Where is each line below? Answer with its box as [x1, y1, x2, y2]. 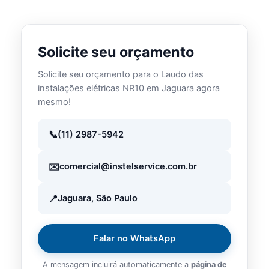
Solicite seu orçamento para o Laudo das [38, 68, 204, 80]
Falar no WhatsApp [94, 233, 175, 244]
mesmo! [38, 96, 71, 107]
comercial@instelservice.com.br [59, 161, 197, 172]
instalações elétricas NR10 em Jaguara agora [38, 82, 220, 94]
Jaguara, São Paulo [57, 193, 138, 204]
